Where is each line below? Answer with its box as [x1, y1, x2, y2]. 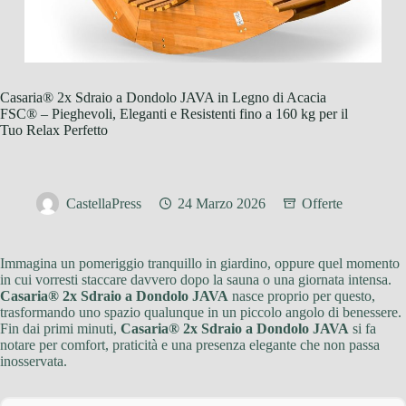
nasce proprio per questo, [228, 288, 375, 304]
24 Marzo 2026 [178, 196, 266, 212]
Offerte [302, 196, 343, 212]
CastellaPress [66, 196, 141, 212]
